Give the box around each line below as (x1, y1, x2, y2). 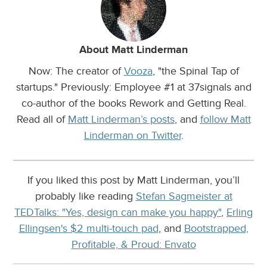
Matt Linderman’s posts (67, 112, 175, 126)
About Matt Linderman (79, 42, 188, 57)
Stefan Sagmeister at (135, 189, 232, 203)
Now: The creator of (28, 64, 124, 77)
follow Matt (200, 112, 251, 126)
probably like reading (35, 189, 136, 203)
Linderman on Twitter (83, 128, 181, 142)
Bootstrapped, (184, 221, 249, 235)
